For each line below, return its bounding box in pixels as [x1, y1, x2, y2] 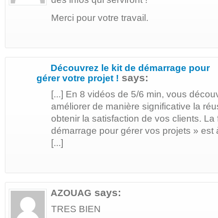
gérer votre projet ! [36, 73, 119, 84]
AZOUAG [51, 188, 91, 199]
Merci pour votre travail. [51, 13, 148, 23]
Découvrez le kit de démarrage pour [51, 63, 210, 73]
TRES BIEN [51, 204, 101, 215]
